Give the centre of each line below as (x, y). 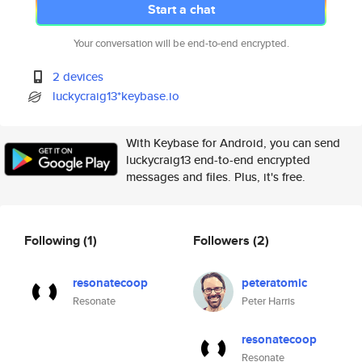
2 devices (78, 76)
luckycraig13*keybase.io (116, 96)
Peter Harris (268, 301)
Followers (223, 240)
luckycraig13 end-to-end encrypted (218, 160)
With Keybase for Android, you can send (233, 143)
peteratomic (274, 283)
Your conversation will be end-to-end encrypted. (181, 43)
